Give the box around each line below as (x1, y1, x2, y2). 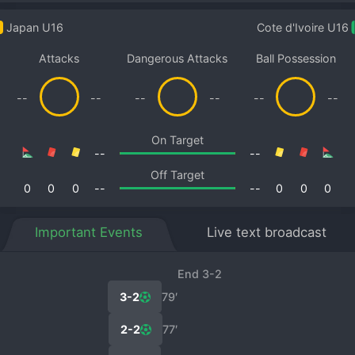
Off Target (151, 168, 204, 182)
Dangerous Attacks (127, 51, 228, 65)
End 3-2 (177, 267, 222, 281)
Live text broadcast (206, 224, 326, 241)
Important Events (35, 224, 143, 241)
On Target (151, 132, 204, 147)
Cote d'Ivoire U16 (256, 21, 349, 35)
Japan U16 (6, 21, 64, 35)
